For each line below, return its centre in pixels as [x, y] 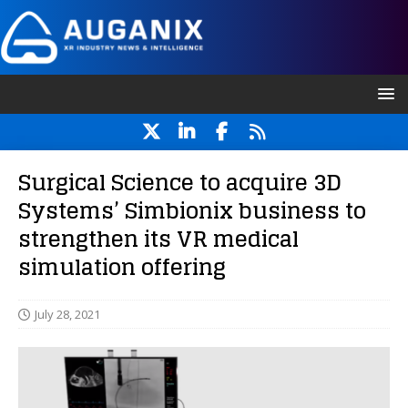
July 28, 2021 [67, 315]
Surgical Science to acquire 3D [180, 183]
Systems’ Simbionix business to [192, 211]
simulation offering [122, 268]
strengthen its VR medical [158, 240]
